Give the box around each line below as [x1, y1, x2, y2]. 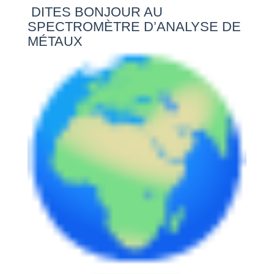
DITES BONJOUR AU [27, 4, 163, 20]
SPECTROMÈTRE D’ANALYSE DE [27, 18, 241, 34]
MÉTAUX [27, 33, 83, 49]
